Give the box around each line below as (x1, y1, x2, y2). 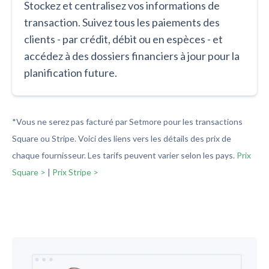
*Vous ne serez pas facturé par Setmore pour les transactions (12, 116, 243, 127)
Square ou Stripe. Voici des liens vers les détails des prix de (12, 133, 231, 144)
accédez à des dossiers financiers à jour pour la (24, 49, 240, 63)
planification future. (24, 66, 117, 80)
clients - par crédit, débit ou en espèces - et (24, 32, 223, 46)
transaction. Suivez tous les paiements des (24, 16, 220, 29)
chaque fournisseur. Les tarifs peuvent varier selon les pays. (12, 150, 237, 161)
